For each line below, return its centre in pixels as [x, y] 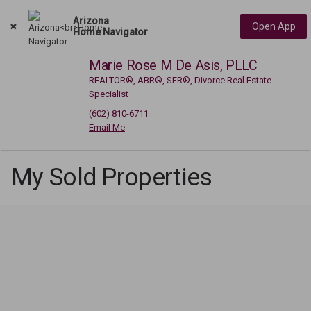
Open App [274, 26]
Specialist [109, 94]
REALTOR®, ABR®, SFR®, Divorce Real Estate [180, 80]
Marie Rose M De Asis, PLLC [173, 65]
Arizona [91, 21]
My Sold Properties [112, 177]
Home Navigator [110, 32]
